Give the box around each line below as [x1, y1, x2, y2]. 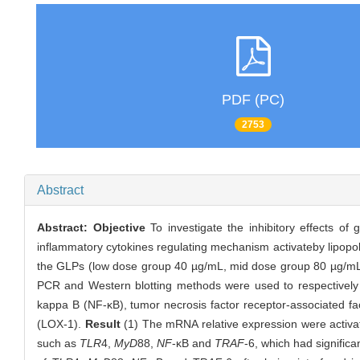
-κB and [172, 337, 215, 350]
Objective [92, 221, 145, 235]
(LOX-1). [37, 317, 85, 331]
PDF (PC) [222, 91, 284, 108]
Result [84, 317, 121, 331]
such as [37, 337, 80, 350]
